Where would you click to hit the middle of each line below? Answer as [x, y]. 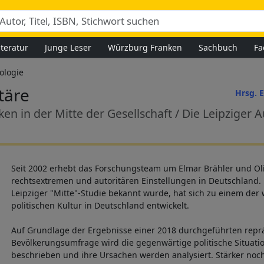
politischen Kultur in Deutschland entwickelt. [100, 206]
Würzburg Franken [145, 47]
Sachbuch [218, 47]
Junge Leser [68, 47]
